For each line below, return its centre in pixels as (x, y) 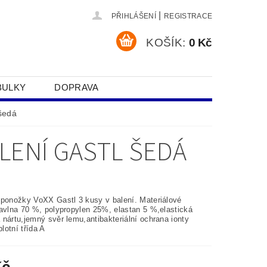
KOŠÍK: (166, 42)
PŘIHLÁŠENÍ (133, 16)
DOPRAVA (77, 87)
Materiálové (161, 200)
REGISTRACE (188, 16)
